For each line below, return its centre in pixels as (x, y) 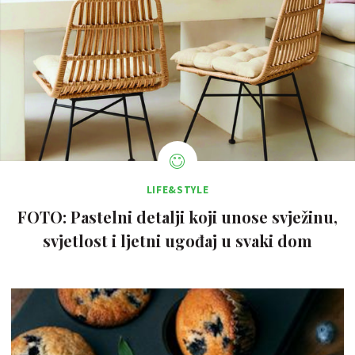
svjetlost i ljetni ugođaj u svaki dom (177, 241)
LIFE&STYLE (177, 190)
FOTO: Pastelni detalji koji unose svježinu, (177, 217)
